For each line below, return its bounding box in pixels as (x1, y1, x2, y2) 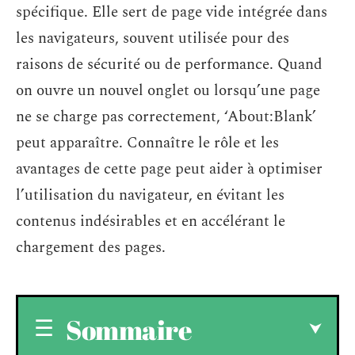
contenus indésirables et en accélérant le (16, 210, 285, 233)
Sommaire (66, 311, 192, 348)
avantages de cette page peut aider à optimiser (16, 158, 323, 181)
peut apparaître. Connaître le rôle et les (16, 132, 279, 155)
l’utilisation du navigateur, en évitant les (16, 184, 284, 207)
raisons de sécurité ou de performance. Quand (16, 53, 323, 76)
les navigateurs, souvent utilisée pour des (16, 27, 289, 50)
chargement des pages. (16, 236, 166, 259)
